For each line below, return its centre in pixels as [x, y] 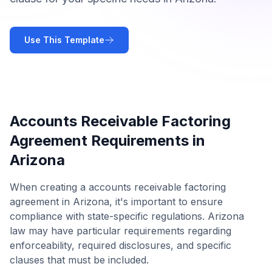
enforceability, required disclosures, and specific [121, 245]
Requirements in [146, 141]
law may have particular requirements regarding [121, 231]
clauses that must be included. [79, 260]
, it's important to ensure [166, 202]
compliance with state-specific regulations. [109, 216]
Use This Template [64, 40]
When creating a [49, 187]
